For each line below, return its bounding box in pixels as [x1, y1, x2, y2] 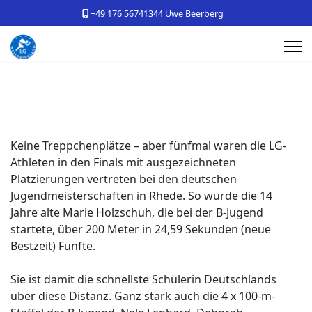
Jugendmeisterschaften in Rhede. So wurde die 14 [10, 188, 272, 203]
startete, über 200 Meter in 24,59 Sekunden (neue [10, 221, 271, 237]
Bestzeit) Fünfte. [10, 238, 95, 253]
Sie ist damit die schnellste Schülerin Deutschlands [10, 272, 276, 287]
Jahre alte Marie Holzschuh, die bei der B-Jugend [10, 205, 263, 220]
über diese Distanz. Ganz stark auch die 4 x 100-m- [10, 288, 275, 304]
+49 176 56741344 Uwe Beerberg [90, 8, 224, 19]
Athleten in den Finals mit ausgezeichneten [10, 155, 236, 170]
